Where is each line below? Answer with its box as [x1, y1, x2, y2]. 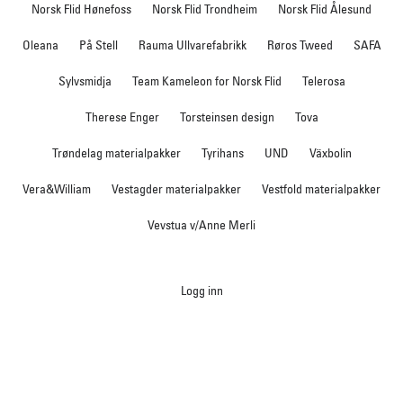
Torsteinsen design [179, 109, 274, 126]
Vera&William [22, 181, 91, 198]
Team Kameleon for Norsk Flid [131, 73, 282, 90]
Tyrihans [201, 145, 244, 162]
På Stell [78, 37, 118, 54]
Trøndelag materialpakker [51, 145, 181, 162]
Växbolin [309, 145, 352, 162]
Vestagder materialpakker [112, 181, 241, 198]
